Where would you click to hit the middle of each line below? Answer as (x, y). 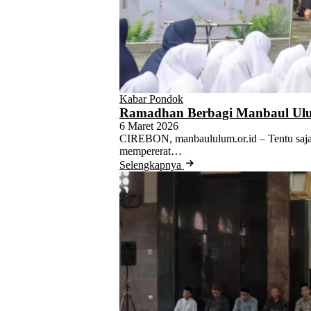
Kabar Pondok (151, 99)
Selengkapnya (152, 165)
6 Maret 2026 (149, 126)
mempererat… (151, 151)
